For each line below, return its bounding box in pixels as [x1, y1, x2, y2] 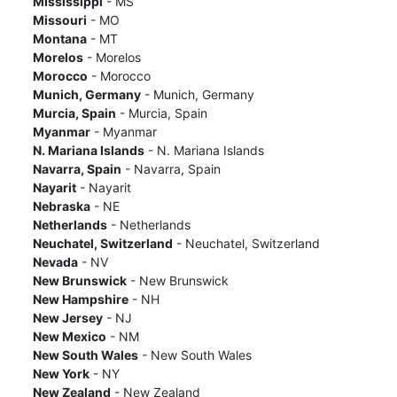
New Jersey [32, 309, 103, 325]
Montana [32, 30, 87, 46]
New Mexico [32, 328, 106, 344]
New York [32, 365, 90, 381]
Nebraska [32, 198, 90, 214]
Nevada [32, 253, 78, 269]
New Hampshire [32, 291, 128, 307]
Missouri [32, 12, 87, 27]
